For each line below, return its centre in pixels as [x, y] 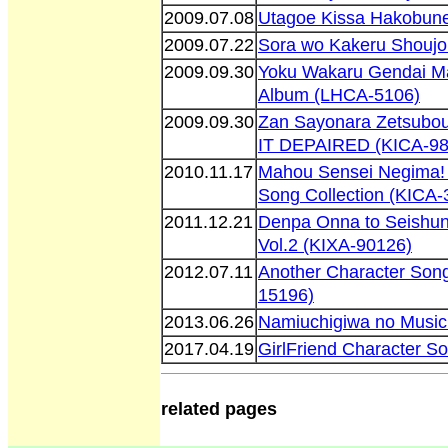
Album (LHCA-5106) [339, 94]
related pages [219, 408]
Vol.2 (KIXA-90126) [335, 244]
